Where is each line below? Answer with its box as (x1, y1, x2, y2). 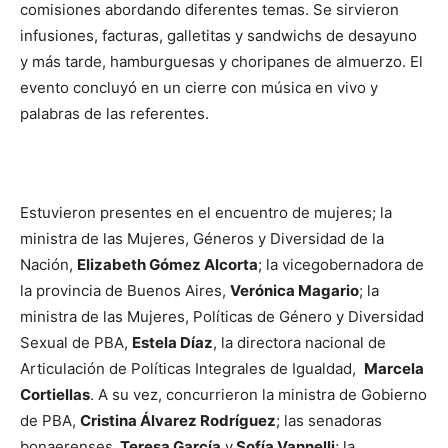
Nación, (20, 255, 77, 274)
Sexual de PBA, (20, 333, 132, 352)
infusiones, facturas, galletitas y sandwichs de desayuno (20, 26, 417, 45)
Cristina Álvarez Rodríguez (80, 411, 276, 430)
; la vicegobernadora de (258, 255, 424, 274)
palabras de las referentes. (20, 104, 209, 123)
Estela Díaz (132, 333, 213, 352)
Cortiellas (20, 385, 90, 404)
